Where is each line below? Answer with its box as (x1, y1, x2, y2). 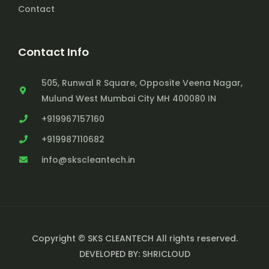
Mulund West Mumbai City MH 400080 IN (41, 92, 216, 104)
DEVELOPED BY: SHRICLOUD (79, 248, 190, 260)
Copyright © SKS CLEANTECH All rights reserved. (31, 232, 238, 244)
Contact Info (18, 44, 89, 59)
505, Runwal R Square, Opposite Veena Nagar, (41, 77, 243, 89)
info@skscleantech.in (41, 154, 135, 166)
